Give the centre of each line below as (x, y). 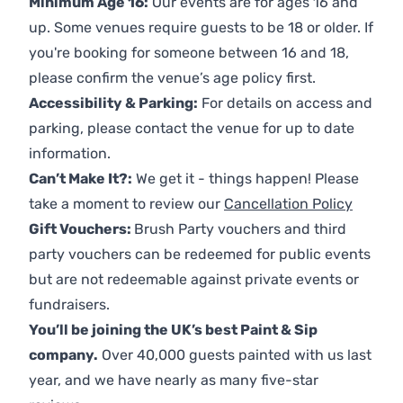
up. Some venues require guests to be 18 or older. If (201, 27)
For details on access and (285, 103)
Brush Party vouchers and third (240, 228)
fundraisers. (69, 304)
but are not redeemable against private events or (194, 279)
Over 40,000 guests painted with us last (235, 354)
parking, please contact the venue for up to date (192, 128)
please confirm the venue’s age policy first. (172, 77)
